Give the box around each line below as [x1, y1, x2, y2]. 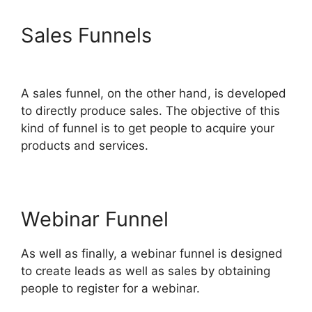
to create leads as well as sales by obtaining [21, 264, 270, 278]
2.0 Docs [21, 47, 104, 71]
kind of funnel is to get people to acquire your [21, 121, 274, 135]
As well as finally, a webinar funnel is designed [21, 247, 283, 260]
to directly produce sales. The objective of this [21, 104, 280, 118]
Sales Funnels [21, 23, 157, 47]
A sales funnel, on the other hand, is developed [21, 86, 286, 100]
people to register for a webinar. [21, 281, 200, 295]
